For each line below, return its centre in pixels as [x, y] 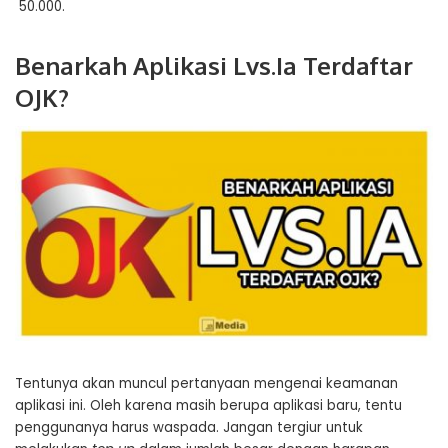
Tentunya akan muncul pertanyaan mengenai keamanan [206, 383]
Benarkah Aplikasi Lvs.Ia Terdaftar [214, 66]
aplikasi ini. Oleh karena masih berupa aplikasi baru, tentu [208, 405]
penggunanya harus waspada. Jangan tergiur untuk [189, 427]
